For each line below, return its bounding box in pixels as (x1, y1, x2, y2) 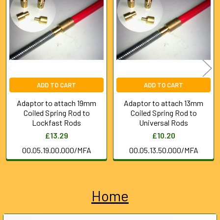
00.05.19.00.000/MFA (22, 145, 91, 155)
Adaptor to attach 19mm (17, 98, 96, 108)
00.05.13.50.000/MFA (129, 145, 198, 155)
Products (3, 6, 53, 22)
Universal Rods (139, 117, 188, 127)
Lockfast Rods (32, 117, 81, 127)
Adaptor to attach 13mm (124, 98, 203, 108)
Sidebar (12, 201, 61, 219)
